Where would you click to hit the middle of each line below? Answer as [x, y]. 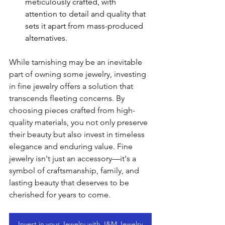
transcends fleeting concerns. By [68, 98]
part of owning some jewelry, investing [79, 74]
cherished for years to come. [60, 195]
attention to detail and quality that [86, 14]
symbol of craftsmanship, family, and [75, 171]
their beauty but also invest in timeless [78, 134]
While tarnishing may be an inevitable [77, 62]
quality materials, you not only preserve [79, 122]
